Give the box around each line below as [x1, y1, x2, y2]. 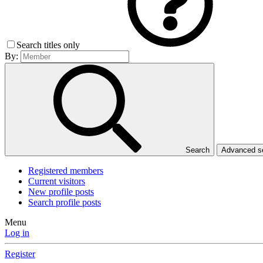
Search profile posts [28, 197, 101, 208]
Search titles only [16, 40, 82, 50]
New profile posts [28, 187, 94, 197]
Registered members [28, 166, 103, 176]
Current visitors [28, 176, 85, 187]
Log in [5, 228, 29, 238]
